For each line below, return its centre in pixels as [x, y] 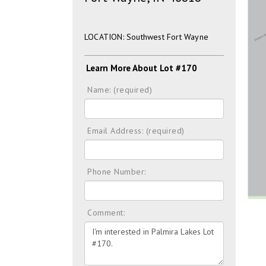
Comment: [106, 213]
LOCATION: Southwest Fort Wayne [146, 37]
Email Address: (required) [136, 131]
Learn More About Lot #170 [141, 68]
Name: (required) [120, 90]
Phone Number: [117, 172]
